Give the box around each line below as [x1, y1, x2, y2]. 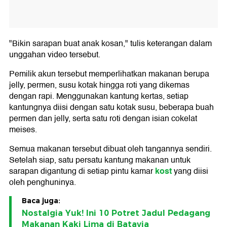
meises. [9, 123, 37, 137]
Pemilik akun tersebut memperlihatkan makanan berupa [9, 67, 209, 81]
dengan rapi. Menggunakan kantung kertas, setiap [9, 90, 188, 103]
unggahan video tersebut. [9, 48, 100, 62]
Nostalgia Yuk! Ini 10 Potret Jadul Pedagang [22, 208, 210, 218]
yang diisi [172, 165, 208, 178]
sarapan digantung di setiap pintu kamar [9, 165, 155, 178]
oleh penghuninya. [9, 176, 76, 190]
